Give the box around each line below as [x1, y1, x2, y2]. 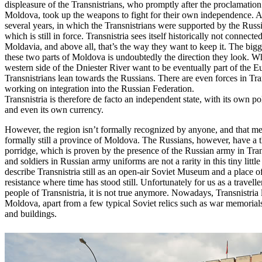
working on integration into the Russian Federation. [5, 84, 194, 94]
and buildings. [5, 209, 57, 219]
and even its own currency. [5, 105, 104, 115]
